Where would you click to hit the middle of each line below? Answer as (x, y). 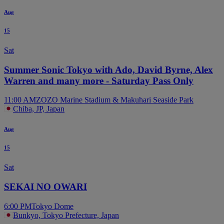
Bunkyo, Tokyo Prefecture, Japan (66, 215)
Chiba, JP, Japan (39, 109)
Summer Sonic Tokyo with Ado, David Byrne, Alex (108, 69)
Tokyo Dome (52, 206)
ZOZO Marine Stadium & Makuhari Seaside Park (115, 100)
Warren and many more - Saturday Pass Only (99, 80)
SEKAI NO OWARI (45, 187)
